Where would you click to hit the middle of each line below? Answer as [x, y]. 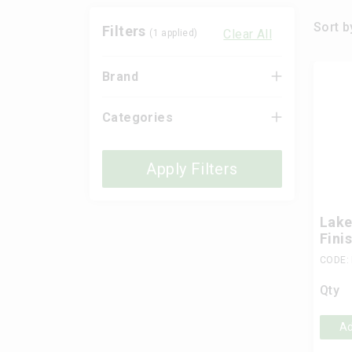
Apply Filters [192, 169]
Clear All [247, 34]
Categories [137, 117]
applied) [178, 33]
